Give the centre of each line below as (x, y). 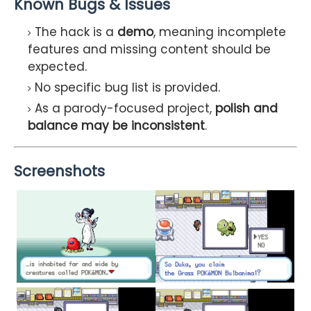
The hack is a (76, 32)
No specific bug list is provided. (127, 87)
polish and (246, 108)
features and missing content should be (149, 49)
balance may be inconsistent (116, 125)
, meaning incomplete (220, 32)
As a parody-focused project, (125, 108)
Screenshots (59, 171)
